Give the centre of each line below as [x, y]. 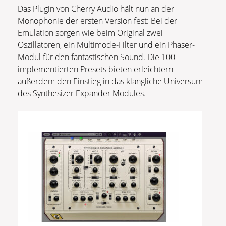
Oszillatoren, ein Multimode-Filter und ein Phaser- [106, 45]
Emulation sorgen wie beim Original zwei [90, 33]
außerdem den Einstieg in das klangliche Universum [110, 81]
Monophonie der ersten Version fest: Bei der [97, 20]
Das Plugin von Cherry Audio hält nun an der [96, 8]
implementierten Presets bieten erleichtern [95, 69]
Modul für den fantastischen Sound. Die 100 [96, 57]
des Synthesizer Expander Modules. [86, 93]
